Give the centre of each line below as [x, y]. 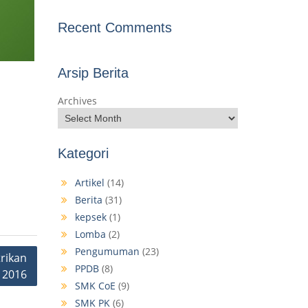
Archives [77, 101]
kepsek [90, 217]
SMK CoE [95, 286]
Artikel [89, 183]
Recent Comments [114, 28]
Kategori [83, 154]
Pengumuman [107, 252]
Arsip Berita [93, 73]
